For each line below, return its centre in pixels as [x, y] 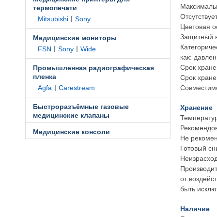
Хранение [196, 108]
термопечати [55, 8]
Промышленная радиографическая [93, 68]
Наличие [195, 209]
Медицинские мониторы [75, 38]
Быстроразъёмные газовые [81, 107]
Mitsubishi [53, 19]
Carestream [77, 88]
